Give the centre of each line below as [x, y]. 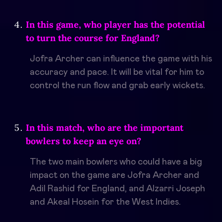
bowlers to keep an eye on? [83, 141]
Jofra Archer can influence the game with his [121, 59]
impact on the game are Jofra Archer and [114, 176]
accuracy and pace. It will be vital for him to [117, 73]
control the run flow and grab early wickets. [117, 86]
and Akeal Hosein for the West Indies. [105, 202]
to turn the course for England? [93, 38]
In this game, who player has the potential [115, 25]
